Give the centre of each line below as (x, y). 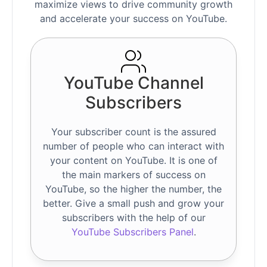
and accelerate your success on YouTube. (133, 19)
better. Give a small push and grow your (133, 204)
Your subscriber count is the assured (133, 132)
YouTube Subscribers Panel (132, 232)
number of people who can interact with (133, 146)
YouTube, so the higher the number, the (133, 189)
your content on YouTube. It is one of (133, 161)
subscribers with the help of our (133, 218)
